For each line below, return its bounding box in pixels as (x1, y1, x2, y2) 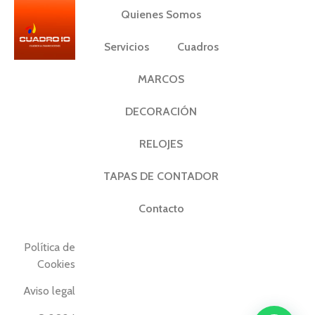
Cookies (37, 257, 75, 271)
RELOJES (139, 136, 183, 150)
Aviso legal (23, 284, 75, 298)
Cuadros (176, 39, 219, 53)
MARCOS (138, 72, 184, 86)
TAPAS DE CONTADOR (103, 169, 219, 183)
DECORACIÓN (125, 104, 197, 118)
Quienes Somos (121, 7, 201, 21)
